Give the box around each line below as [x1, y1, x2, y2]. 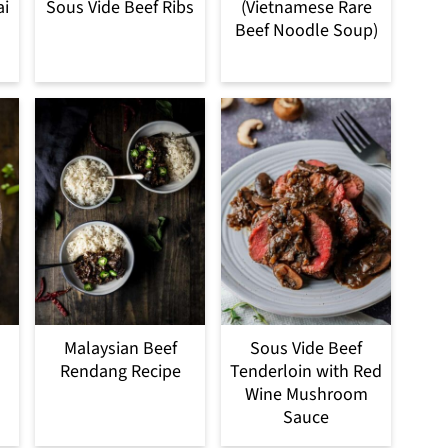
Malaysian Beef [63, 335, 177, 361]
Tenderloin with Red [230, 358, 382, 384]
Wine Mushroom [244, 381, 368, 407]
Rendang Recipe [59, 358, 181, 384]
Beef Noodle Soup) [234, 17, 378, 43]
